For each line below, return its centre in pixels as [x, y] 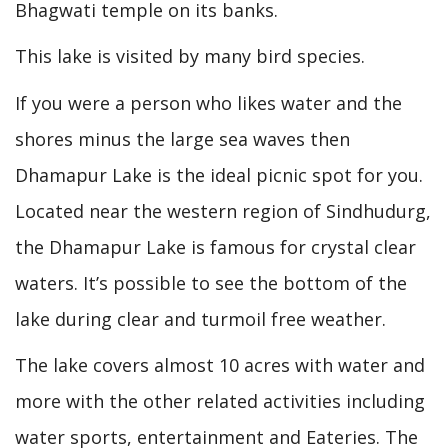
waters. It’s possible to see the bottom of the [211, 282]
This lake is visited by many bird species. [190, 56]
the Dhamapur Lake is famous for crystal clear [215, 246]
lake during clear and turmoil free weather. [200, 318]
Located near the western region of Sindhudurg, [223, 210]
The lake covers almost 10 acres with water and [220, 365]
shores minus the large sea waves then [182, 138]
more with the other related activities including [220, 401]
